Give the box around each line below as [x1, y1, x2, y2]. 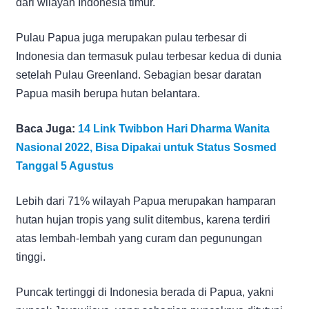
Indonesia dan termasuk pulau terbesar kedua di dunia [16, 50, 281, 62]
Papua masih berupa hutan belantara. [16, 87, 200, 99]
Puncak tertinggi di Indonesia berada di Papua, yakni [16, 286, 274, 298]
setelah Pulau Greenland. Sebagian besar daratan [16, 68, 261, 81]
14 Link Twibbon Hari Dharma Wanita [78, 122, 270, 134]
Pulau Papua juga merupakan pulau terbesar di [16, 31, 247, 43]
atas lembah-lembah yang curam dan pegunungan [16, 232, 262, 244]
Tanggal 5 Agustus [16, 159, 114, 172]
